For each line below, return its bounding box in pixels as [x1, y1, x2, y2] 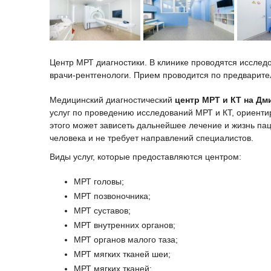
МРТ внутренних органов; [74, 220, 175, 230]
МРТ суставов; [74, 206, 131, 216]
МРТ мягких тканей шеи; [74, 249, 171, 260]
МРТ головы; [74, 177, 124, 187]
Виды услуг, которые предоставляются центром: [50, 152, 241, 162]
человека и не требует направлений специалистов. [50, 133, 253, 143]
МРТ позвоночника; [74, 191, 151, 201]
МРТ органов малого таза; [74, 235, 178, 245]
